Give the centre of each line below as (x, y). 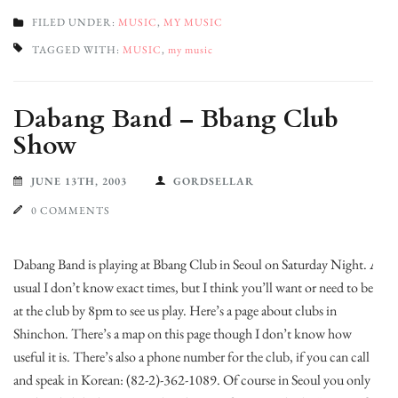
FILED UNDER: (75, 22)
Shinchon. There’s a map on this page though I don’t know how (183, 334)
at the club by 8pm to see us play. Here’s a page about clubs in (175, 310)
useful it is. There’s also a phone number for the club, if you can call (191, 357)
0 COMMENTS (71, 211)
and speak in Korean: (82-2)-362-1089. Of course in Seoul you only (192, 380)
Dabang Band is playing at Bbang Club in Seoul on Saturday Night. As (199, 264)
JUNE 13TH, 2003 (79, 181)
